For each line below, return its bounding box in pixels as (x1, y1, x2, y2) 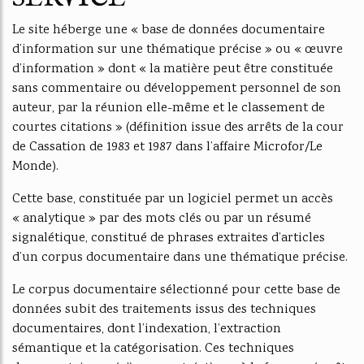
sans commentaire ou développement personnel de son (12, 80, 341, 98)
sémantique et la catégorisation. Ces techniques (12, 340, 294, 358)
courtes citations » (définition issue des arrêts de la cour (12, 119, 344, 137)
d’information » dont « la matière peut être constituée (12, 60, 333, 79)
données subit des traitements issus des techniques (12, 301, 316, 319)
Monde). (12, 158, 58, 176)
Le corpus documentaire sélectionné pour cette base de (12, 281, 340, 300)
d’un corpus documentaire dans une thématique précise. (12, 249, 348, 267)
